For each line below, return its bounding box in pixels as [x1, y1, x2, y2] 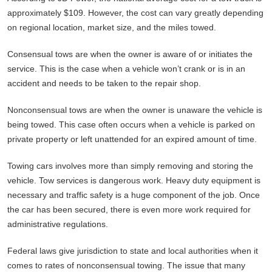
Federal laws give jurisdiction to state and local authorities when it [7, 245, 258, 256]
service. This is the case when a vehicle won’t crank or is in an [7, 63, 245, 73]
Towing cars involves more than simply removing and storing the [7, 160, 253, 171]
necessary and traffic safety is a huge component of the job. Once [7, 189, 260, 200]
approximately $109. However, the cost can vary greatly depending [7, 7, 263, 18]
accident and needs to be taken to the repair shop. [7, 78, 201, 88]
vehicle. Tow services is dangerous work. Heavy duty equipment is [7, 175, 260, 185]
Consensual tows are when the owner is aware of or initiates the [7, 49, 253, 59]
